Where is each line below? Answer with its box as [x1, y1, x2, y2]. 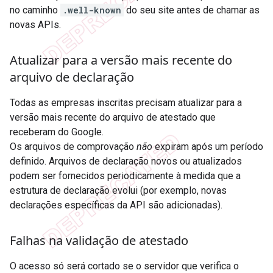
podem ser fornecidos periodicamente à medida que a [10, 169, 241, 182]
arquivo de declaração [10, 68, 134, 85]
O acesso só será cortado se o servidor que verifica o [10, 260, 239, 272]
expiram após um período [152, 140, 263, 152]
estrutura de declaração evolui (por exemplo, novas [10, 184, 227, 196]
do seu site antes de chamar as [124, 4, 260, 16]
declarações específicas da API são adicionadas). [10, 199, 222, 211]
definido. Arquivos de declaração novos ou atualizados [10, 155, 242, 167]
